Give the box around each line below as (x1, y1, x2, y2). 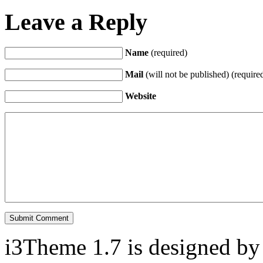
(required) (149, 48, 187, 58)
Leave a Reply (5, 9, 147, 36)
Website (125, 91, 156, 102)
